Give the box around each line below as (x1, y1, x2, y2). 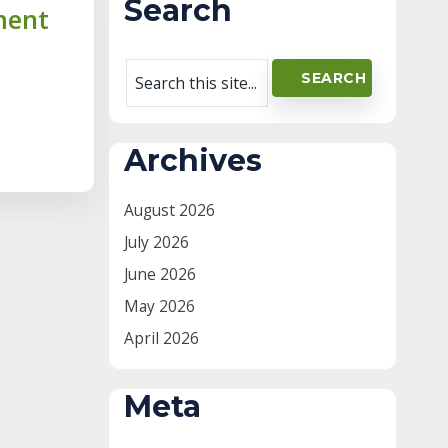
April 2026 (124, 326, 199, 349)
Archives (124, 141, 262, 179)
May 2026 (124, 294, 195, 317)
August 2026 (124, 198, 215, 221)
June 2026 (124, 262, 196, 285)
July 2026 (124, 230, 189, 253)
